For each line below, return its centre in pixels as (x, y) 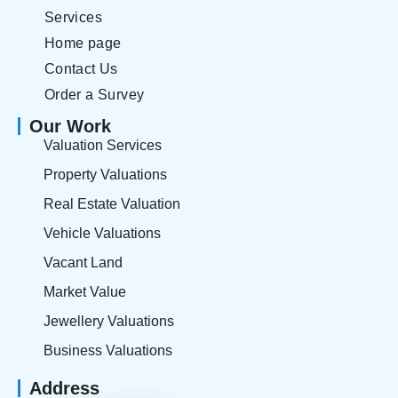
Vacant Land (83, 263)
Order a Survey (94, 95)
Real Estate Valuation (111, 204)
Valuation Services (102, 146)
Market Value (84, 292)
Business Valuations (107, 351)
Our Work (70, 127)
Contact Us (81, 69)
